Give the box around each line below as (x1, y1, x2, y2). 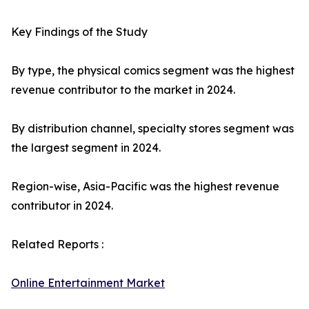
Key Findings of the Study (11, 25, 148, 39)
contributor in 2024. (11, 199, 113, 213)
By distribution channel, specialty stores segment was (11, 121, 294, 136)
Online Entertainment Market (11, 276, 165, 290)
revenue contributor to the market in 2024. (11, 83, 235, 97)
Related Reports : (11, 237, 103, 252)
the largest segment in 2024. (11, 141, 161, 155)
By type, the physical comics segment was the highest (11, 63, 295, 78)
